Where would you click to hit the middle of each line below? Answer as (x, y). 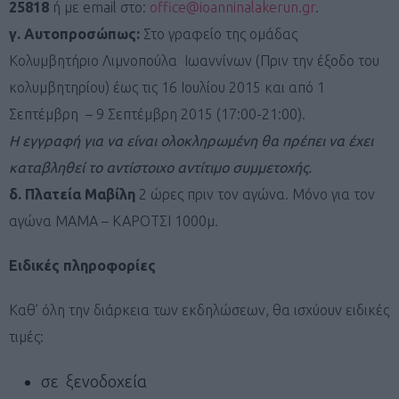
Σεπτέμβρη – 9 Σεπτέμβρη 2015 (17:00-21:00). (157, 114)
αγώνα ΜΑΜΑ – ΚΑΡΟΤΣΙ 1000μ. (114, 220)
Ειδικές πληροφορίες (82, 265)
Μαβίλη (110, 194)
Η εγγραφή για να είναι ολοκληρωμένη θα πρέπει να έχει (191, 140)
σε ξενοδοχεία (94, 381)
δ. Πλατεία (45, 194)
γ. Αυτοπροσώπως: (76, 33)
